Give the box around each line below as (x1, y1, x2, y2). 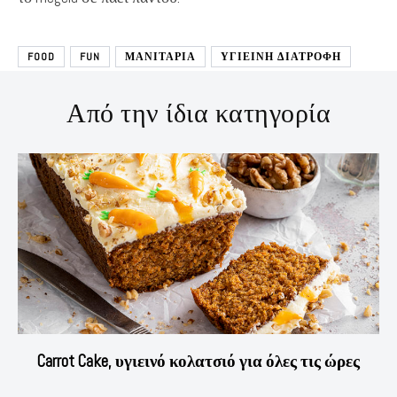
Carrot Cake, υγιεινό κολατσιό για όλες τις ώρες (37, 349, 360, 372)
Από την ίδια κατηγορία (66, 96, 331, 130)
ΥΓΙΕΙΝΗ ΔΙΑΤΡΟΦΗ (221, 49, 341, 64)
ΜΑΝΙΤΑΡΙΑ (125, 49, 196, 64)
